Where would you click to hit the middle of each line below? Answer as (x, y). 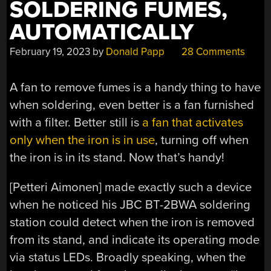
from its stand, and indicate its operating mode (135, 240)
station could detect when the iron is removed (132, 223)
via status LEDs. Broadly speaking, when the (128, 258)
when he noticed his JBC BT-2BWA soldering (130, 205)
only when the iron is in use (83, 140)
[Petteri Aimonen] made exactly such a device (131, 188)
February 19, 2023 (50, 52)
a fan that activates (193, 122)
